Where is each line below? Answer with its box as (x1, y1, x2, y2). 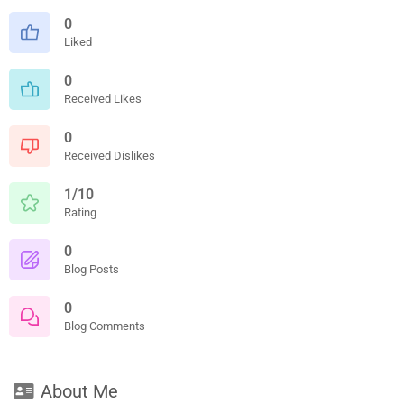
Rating (64, 205, 96, 219)
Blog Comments (64, 318, 145, 333)
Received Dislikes (64, 148, 155, 162)
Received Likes (64, 91, 142, 106)
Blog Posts (64, 262, 119, 276)
